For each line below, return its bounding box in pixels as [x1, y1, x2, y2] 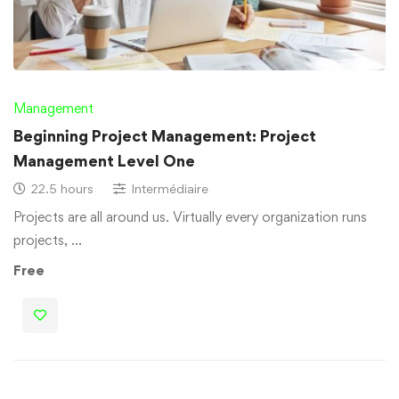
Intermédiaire [131, 180, 208, 196]
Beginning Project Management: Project [13, 126, 316, 145]
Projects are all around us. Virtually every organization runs [13, 208, 367, 225]
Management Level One [13, 151, 195, 170]
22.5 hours [31, 180, 94, 196]
